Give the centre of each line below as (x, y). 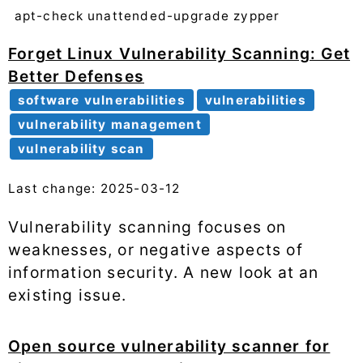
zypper (257, 16)
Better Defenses (76, 76)
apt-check (49, 16)
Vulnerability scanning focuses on (147, 227)
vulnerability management (110, 124)
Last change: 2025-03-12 (94, 188)
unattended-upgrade (159, 16)
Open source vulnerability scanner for (169, 346)
